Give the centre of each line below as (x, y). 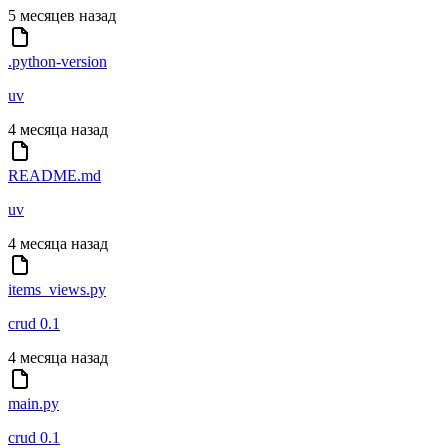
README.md (54, 176)
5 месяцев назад (62, 16)
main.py (33, 404)
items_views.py (57, 290)
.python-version (57, 62)
